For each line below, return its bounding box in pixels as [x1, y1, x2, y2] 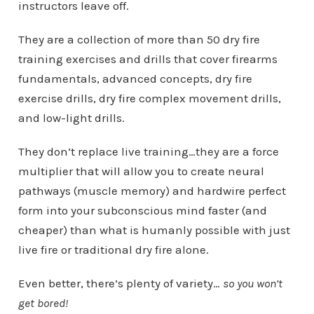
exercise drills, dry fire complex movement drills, [18, 91, 281, 106]
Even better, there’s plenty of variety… [18, 276, 223, 291]
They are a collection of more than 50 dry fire [18, 32, 260, 47]
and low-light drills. [18, 111, 125, 125]
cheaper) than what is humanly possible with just [18, 223, 290, 238]
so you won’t [222, 276, 282, 291]
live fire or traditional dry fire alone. [18, 243, 209, 257]
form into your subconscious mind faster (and [18, 203, 267, 218]
